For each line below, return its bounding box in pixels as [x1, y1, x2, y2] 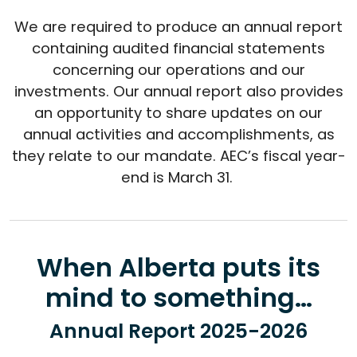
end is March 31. [120, 167, 237, 187]
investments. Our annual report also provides [14, 81, 343, 101]
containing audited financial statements [32, 38, 325, 58]
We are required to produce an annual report [14, 17, 343, 37]
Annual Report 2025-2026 [49, 317, 308, 345]
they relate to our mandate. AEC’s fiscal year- [11, 146, 346, 166]
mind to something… [45, 280, 312, 316]
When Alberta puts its [37, 249, 320, 285]
